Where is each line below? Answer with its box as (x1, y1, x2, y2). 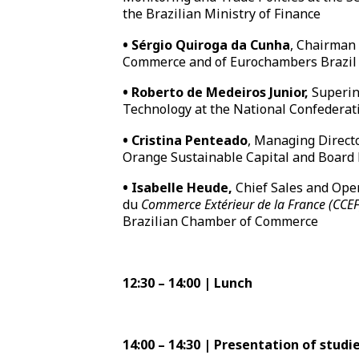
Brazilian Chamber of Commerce (123, 212, 319, 231)
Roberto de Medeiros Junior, (131, 83, 313, 102)
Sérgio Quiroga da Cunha (131, 35, 291, 54)
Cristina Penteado (131, 131, 248, 149)
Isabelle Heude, (131, 179, 236, 197)
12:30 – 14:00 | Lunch (123, 274, 253, 292)
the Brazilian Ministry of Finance (123, 5, 321, 23)
